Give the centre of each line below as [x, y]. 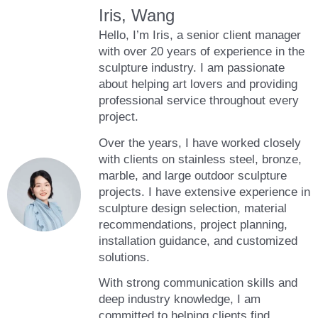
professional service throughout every [199, 100]
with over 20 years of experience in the [202, 51]
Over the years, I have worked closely [200, 143]
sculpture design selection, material [193, 208]
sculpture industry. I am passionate [192, 67]
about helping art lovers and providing [198, 84]
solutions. [124, 257]
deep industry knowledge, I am [180, 300]
